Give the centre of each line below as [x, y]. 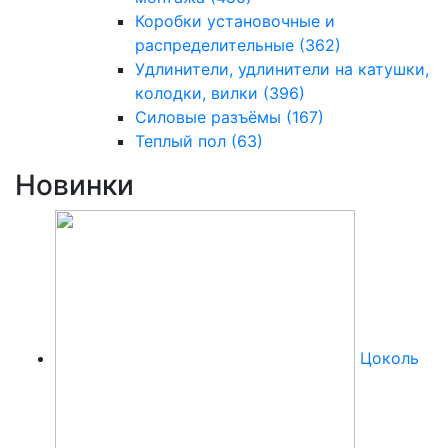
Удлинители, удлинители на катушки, [282, 68]
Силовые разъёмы [210, 116]
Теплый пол [183, 140]
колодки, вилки [199, 92]
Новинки [74, 184]
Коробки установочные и [235, 20]
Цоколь [389, 358]
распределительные [217, 44]
